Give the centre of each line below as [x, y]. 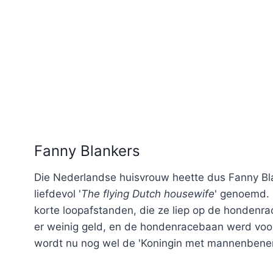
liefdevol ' [58, 194]
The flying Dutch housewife [148, 194]
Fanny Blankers [87, 151]
